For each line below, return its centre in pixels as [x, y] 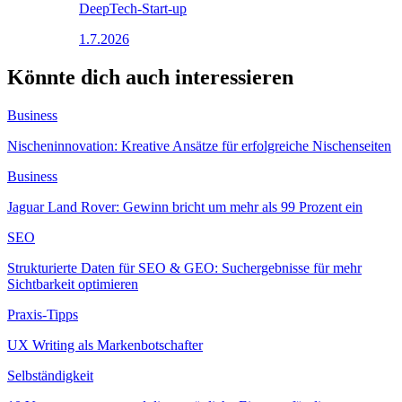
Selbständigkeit [50, 376]
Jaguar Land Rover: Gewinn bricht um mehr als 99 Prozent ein [185, 207]
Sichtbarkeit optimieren [73, 284]
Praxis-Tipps [43, 315]
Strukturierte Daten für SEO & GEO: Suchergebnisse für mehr [184, 268]
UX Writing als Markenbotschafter [105, 345]
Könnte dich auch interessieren [150, 78]
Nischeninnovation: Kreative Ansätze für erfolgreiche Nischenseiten [199, 146]
